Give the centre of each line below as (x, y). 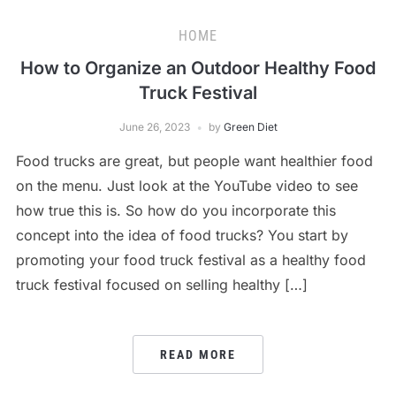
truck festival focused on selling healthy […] (161, 285)
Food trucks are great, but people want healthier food (194, 161)
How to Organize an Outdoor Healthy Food (198, 68)
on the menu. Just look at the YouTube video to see (187, 186)
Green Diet (250, 127)
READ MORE (198, 354)
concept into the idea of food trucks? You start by (182, 235)
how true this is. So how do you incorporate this (175, 210)
